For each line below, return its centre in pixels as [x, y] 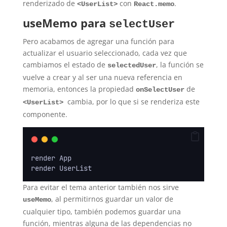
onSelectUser [160, 90]
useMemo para [66, 23]
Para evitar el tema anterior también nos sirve [101, 187]
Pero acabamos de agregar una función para [98, 42]
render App [51, 158]
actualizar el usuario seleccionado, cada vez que [105, 53]
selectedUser [131, 66]
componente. [45, 115]
